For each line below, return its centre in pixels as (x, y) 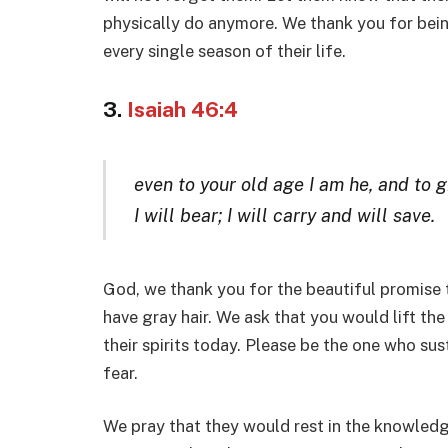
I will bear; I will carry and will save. (284, 215)
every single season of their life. (224, 50)
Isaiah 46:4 (182, 109)
